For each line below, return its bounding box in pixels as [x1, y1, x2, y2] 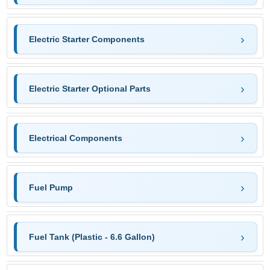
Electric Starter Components [29, 34, 145, 44]
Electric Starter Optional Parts [29, 83, 151, 93]
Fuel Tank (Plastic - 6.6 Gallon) [29, 231, 155, 242]
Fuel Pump [29, 182, 73, 192]
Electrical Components [29, 133, 122, 143]
